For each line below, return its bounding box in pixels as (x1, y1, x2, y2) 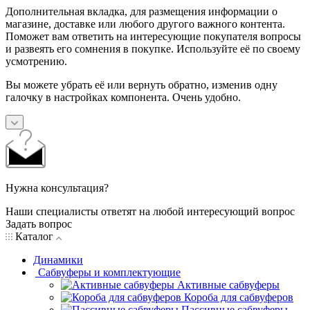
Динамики (33, 253, 83, 266)
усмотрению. (6, 55, 67, 67)
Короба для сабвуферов (184, 291, 293, 303)
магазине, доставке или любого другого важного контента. (6, 17, 285, 30)
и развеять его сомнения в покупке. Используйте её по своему (6, 42, 300, 55)
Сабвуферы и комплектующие (38, 266, 181, 278)
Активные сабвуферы (177, 278, 280, 291)
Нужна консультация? (6, 181, 109, 194)
